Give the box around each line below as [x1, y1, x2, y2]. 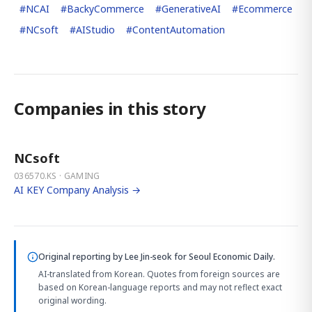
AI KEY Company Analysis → [14, 182, 141, 196]
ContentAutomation [132, 22, 225, 36]
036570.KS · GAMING [14, 169, 100, 182]
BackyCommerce [67, 1, 144, 15]
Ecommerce [238, 1, 292, 15]
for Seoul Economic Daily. [172, 250, 275, 263]
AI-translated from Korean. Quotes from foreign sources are [38, 267, 280, 280]
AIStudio [76, 22, 115, 36]
